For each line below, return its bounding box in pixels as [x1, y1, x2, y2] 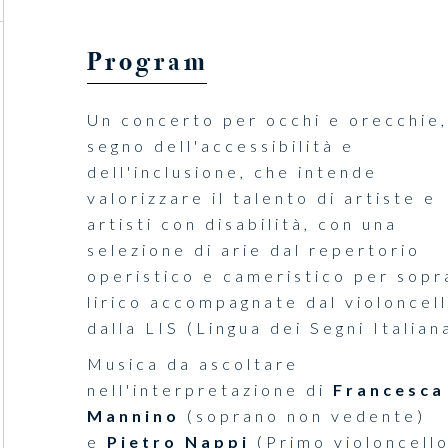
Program [86, 46, 209, 78]
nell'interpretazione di [86, 380, 333, 400]
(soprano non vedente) [179, 406, 426, 426]
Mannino [86, 406, 180, 426]
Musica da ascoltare [86, 354, 299, 374]
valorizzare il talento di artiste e [86, 188, 437, 208]
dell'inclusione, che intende [86, 162, 378, 182]
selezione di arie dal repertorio [86, 240, 421, 260]
